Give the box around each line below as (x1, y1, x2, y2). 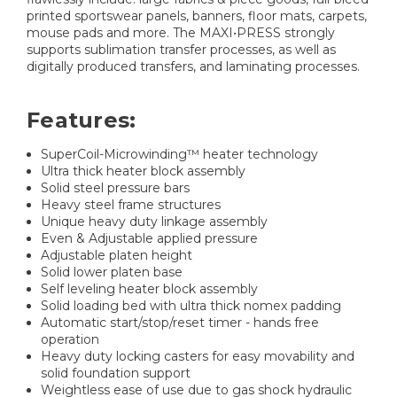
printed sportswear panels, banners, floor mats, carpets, (27, 8, 367, 25)
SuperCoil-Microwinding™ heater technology (41, 146, 319, 163)
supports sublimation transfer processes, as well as (27, 42, 336, 58)
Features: (27, 107, 136, 134)
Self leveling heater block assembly (41, 281, 259, 298)
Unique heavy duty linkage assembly (41, 214, 269, 230)
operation (41, 331, 100, 348)
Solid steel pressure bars (41, 180, 191, 197)
